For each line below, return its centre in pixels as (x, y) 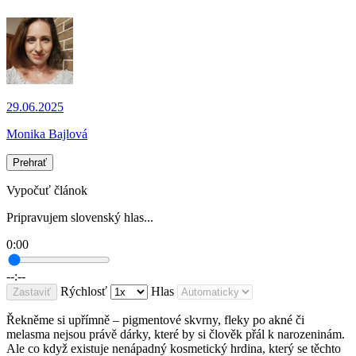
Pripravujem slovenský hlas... (80, 218)
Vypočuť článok (47, 191)
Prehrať (30, 163)
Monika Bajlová (47, 134)
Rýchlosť (84, 292)
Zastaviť (32, 292)
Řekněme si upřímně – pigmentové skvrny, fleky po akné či (155, 320)
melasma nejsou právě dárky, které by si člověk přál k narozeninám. (176, 335)
